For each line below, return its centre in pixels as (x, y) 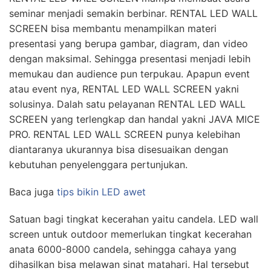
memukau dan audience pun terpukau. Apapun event (129, 74)
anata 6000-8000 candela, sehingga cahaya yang (123, 249)
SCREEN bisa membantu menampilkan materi (113, 28)
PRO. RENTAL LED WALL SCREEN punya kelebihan (125, 134)
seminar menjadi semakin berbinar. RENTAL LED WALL (133, 13)
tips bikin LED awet (101, 192)
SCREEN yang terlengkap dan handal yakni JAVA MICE (135, 119)
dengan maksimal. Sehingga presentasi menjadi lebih (130, 59)
